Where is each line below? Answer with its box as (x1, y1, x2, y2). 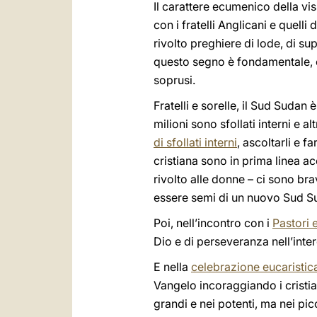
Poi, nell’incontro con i (154, 216, 272, 230)
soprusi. (154, 73, 195, 87)
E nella (154, 260, 191, 274)
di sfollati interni (154, 135, 237, 149)
